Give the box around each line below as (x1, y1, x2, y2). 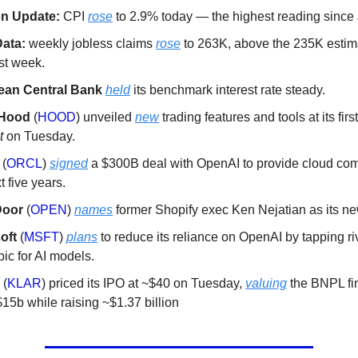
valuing (245, 276, 287, 291)
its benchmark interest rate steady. (130, 83, 325, 97)
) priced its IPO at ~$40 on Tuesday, (42, 276, 245, 291)
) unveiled (76, 110, 135, 125)
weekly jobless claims (26, 37, 156, 51)
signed (50, 157, 88, 171)
